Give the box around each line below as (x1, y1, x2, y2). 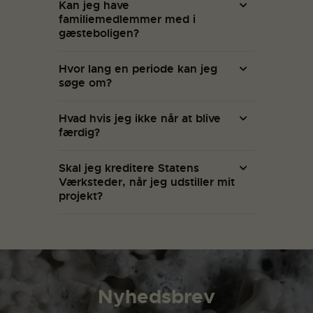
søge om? (59, 75, 112, 90)
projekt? (59, 189, 103, 203)
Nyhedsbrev (98, 284, 215, 310)
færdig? (59, 125, 100, 140)
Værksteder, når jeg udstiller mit (59, 175, 235, 189)
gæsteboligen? (59, 26, 139, 41)
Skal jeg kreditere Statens (59, 161, 199, 175)
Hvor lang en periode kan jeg (59, 61, 217, 76)
